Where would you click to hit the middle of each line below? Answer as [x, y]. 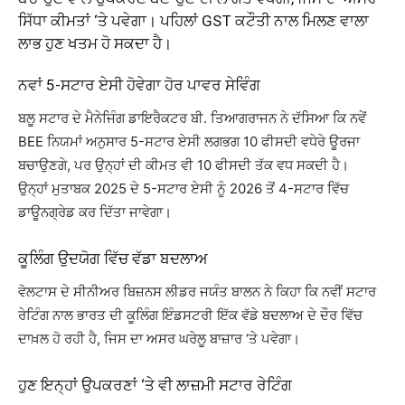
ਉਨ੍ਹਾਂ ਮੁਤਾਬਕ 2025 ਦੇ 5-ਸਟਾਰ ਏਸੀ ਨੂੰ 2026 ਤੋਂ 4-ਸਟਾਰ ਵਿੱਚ [184, 188]
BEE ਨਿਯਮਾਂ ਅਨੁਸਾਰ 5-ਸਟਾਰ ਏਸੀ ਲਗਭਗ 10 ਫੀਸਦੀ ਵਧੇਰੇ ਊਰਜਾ [189, 141]
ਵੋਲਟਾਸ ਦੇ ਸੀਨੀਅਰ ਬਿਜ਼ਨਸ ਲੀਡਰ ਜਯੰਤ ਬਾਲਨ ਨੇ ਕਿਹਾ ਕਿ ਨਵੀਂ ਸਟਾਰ [197, 292]
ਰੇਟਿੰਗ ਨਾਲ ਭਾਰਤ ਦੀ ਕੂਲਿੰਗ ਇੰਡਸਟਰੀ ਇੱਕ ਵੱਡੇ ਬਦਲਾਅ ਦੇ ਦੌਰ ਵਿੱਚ [190, 315]
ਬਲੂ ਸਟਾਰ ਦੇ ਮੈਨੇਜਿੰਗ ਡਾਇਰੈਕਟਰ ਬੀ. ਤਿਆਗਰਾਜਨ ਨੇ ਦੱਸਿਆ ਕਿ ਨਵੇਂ [192, 118]
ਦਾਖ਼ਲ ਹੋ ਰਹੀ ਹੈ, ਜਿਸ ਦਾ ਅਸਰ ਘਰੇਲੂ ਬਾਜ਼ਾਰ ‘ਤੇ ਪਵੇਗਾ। [159, 339]
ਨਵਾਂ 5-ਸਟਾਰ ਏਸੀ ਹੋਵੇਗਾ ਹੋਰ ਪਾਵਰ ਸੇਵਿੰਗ [139, 85]
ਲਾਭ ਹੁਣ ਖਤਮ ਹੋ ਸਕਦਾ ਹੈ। [95, 43]
